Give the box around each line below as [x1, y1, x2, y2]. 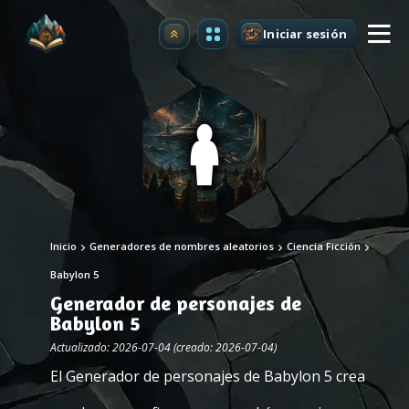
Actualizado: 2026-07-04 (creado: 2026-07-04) [50, 340, 277, 355]
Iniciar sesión [263, 25, 347, 42]
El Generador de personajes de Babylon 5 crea [50, 366, 365, 386]
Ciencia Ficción [287, 239, 361, 253]
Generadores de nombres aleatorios [89, 239, 274, 253]
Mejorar [173, 30, 225, 47]
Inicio [50, 239, 77, 253]
